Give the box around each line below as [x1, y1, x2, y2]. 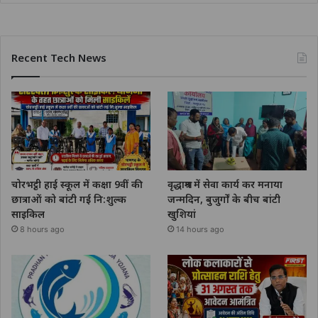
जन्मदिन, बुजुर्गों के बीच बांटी [168, 192, 281, 206]
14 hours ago [176, 224, 225, 234]
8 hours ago [20, 224, 65, 234]
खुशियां [168, 207, 197, 221]
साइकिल [11, 207, 45, 221]
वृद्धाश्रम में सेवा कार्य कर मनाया [168, 177, 283, 191]
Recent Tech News [11, 50, 106, 65]
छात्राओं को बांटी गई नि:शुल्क [11, 192, 126, 206]
